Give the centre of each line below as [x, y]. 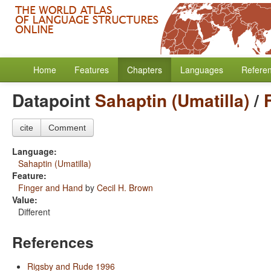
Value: [25, 200]
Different [34, 212]
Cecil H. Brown [125, 188]
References [53, 242]
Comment [67, 128]
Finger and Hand [51, 188]
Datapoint [54, 100]
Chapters [145, 70]
